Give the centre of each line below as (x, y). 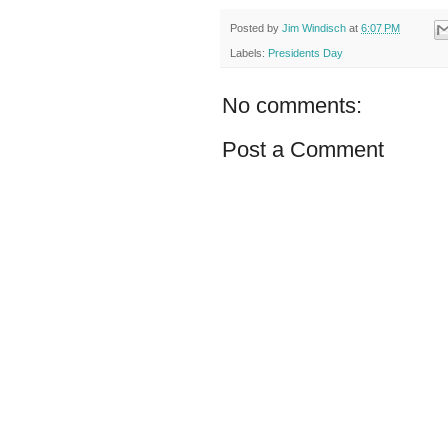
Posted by (256, 28)
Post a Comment (303, 149)
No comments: (292, 105)
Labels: (249, 52)
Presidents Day (305, 52)
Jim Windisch (314, 28)
